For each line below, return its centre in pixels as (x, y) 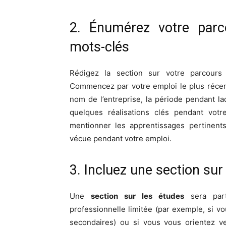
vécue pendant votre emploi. (121, 138)
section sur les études (137, 196)
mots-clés (99, 47)
